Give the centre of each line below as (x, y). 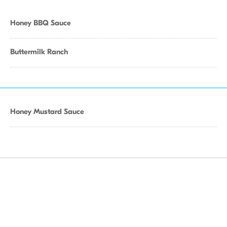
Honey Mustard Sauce (47, 111)
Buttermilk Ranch (39, 52)
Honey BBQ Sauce (41, 23)
